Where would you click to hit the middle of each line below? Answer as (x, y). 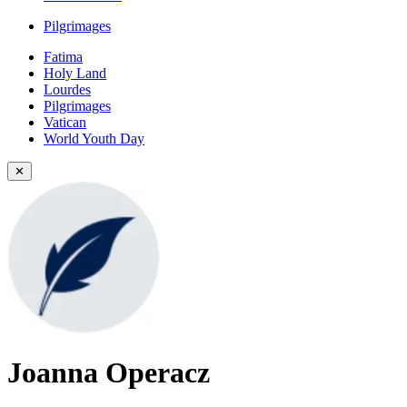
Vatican (65, 122)
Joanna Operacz (109, 373)
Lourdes (67, 89)
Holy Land (75, 73)
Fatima (63, 57)
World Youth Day (94, 139)
